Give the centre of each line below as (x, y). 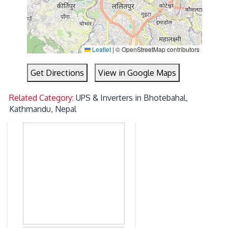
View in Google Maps (137, 73)
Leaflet (101, 49)
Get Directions (58, 73)
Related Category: (43, 98)
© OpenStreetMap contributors (156, 49)
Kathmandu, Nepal (43, 109)
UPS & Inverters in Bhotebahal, (132, 98)
